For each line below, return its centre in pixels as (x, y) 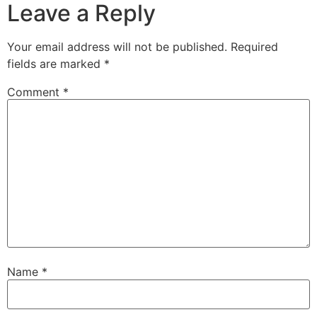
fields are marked (56, 63)
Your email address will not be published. (117, 46)
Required (254, 46)
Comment (35, 92)
